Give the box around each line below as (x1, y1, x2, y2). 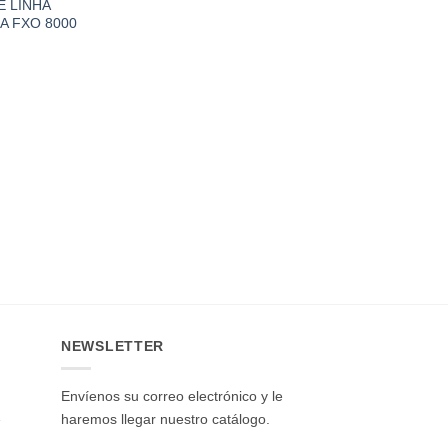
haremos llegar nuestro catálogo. (61, 410, 270, 427)
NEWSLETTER (61, 337, 165, 354)
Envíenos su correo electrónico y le (61, 387, 283, 404)
